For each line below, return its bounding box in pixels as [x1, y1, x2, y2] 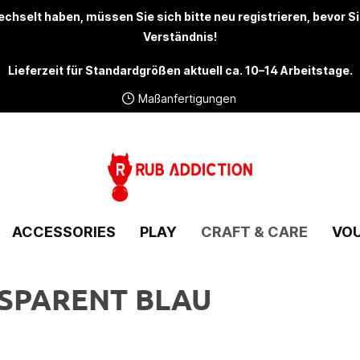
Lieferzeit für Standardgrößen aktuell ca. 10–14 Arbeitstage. [7, 63, 353, 77]
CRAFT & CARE [200, 223, 308, 240]
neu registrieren [213, 10, 307, 23]
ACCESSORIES [11, 223, 116, 240]
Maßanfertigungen [138, 91, 236, 105]
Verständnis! [143, 30, 217, 43]
